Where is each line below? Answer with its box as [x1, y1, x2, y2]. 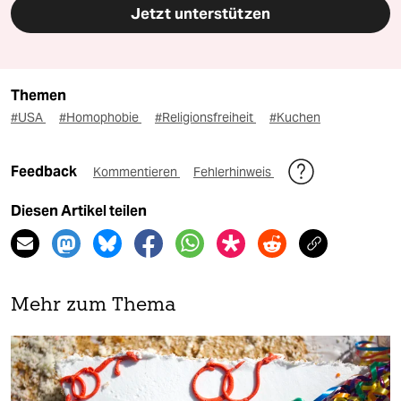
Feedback [11, 163, 80, 181]
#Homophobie [59, 109, 141, 126]
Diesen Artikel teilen [11, 202, 147, 220]
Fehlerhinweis [193, 164, 274, 181]
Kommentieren [93, 164, 180, 181]
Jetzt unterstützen [131, 4, 270, 24]
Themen [11, 87, 66, 105]
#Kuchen [269, 109, 320, 126]
